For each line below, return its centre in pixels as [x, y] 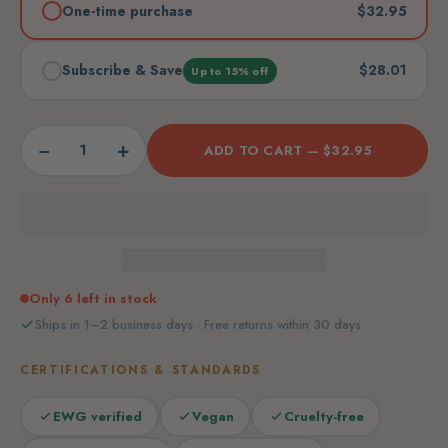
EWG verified [97, 416]
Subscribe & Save [122, 70]
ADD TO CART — [263, 150]
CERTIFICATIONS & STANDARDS [140, 369]
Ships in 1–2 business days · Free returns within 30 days [198, 324]
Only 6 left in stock [93, 299]
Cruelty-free [323, 416]
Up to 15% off [230, 70]
